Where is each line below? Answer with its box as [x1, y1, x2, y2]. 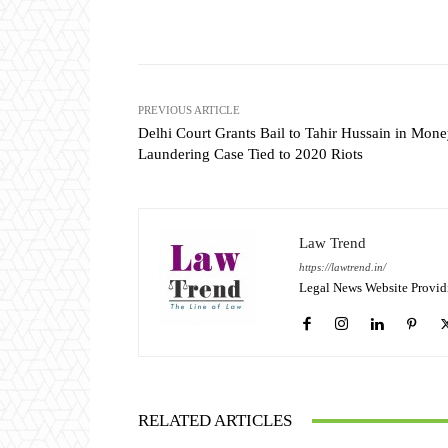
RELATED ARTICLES [138, 411, 292, 431]
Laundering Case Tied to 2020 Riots [138, 146, 363, 163]
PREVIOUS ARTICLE [138, 104, 240, 117]
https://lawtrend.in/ [299, 261, 386, 274]
